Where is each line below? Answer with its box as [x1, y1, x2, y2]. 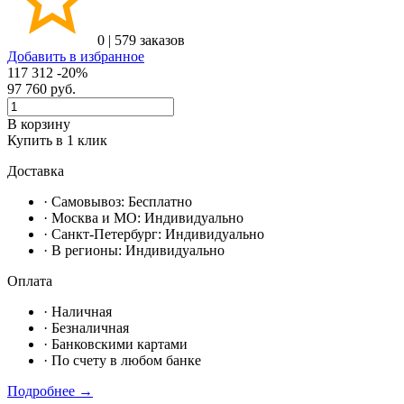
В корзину [7, 115, 70, 132]
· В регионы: [43, 242, 125, 258]
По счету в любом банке [51, 352, 201, 368]
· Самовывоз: [43, 193, 128, 209]
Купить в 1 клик [7, 132, 107, 148]
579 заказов [115, 32, 185, 48]
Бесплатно [128, 193, 192, 209]
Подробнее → [7, 382, 93, 399]
